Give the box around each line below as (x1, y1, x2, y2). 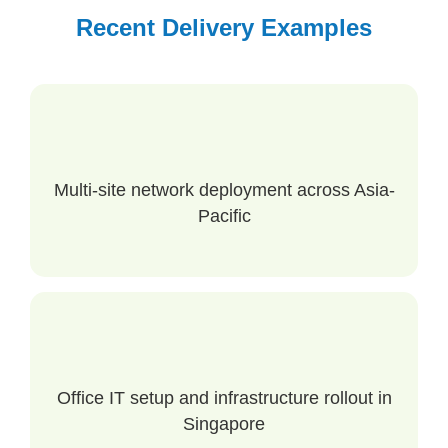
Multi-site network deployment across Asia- (53, 180, 395, 200)
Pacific (197, 206, 251, 226)
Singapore (183, 414, 265, 434)
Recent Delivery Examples (76, 14, 372, 41)
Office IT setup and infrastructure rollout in (56, 388, 392, 408)
